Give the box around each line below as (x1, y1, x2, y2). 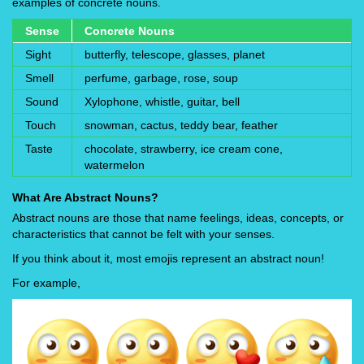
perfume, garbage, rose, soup (84, 71, 238, 84)
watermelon (84, 158, 145, 171)
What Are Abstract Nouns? (12, 190, 158, 204)
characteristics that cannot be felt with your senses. (12, 227, 275, 240)
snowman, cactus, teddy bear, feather (84, 118, 278, 132)
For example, (12, 275, 80, 289)
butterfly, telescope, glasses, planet (84, 47, 265, 61)
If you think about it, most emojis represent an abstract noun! (12, 251, 324, 265)
